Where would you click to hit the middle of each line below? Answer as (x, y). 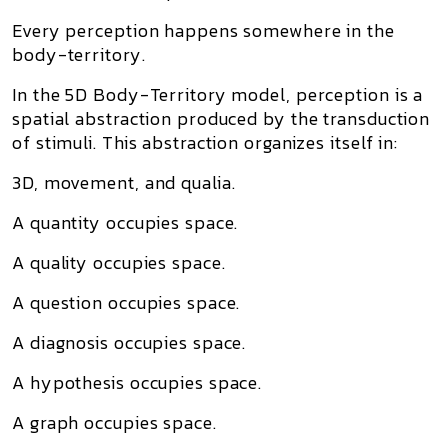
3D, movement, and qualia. (124, 182)
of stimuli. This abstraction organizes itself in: (205, 142)
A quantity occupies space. (125, 222)
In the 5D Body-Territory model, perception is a (218, 94)
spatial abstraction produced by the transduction (221, 118)
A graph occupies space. (114, 422)
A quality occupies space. (119, 262)
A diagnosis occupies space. (129, 342)
